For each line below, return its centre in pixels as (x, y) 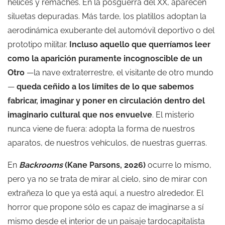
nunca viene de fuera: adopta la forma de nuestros (101, 129)
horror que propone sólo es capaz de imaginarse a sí (105, 207)
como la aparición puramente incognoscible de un (105, 59)
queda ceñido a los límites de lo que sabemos (105, 87)
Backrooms (41, 165)
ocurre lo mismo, (179, 165)
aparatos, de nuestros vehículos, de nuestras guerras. (107, 143)
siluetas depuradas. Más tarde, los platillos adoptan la (107, 17)
